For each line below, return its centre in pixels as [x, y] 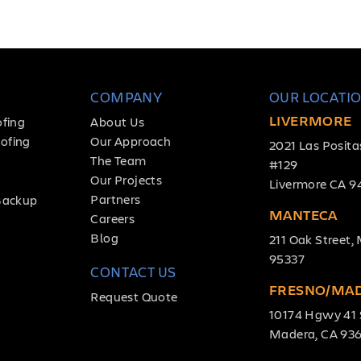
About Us [118, 121]
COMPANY [127, 96]
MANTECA [303, 214]
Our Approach [131, 140]
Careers [113, 218]
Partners [116, 198]
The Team [118, 160]
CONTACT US [133, 271]
